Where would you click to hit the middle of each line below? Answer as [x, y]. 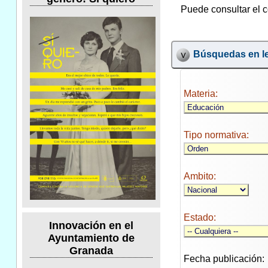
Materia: [200, 94]
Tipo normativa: [216, 135]
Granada [91, 251]
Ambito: [200, 176]
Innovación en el [91, 226]
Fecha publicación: [224, 259]
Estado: [200, 218]
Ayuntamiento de [91, 238]
